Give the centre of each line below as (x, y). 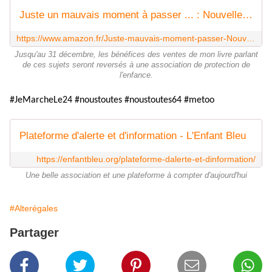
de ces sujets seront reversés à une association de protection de (136, 65)
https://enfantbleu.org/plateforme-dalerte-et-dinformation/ (146, 159)
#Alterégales (34, 209)
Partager (34, 233)
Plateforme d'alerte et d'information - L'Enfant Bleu (133, 136)
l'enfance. (136, 76)
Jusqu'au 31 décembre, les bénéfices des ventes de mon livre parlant (136, 55)
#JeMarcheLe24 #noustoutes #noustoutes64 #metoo (112, 100)
